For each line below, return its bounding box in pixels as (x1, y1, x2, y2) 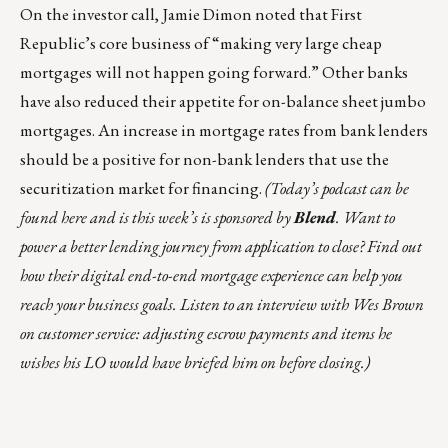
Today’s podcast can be (270, 177, 409, 200)
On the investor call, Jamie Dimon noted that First (20, 3, 362, 26)
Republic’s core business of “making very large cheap (20, 32, 382, 55)
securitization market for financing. (20, 177, 265, 200)
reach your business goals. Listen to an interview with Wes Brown (20, 293, 424, 316)
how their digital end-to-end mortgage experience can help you (20, 264, 403, 287)
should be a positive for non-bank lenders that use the (20, 148, 389, 171)
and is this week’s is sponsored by (87, 206, 294, 229)
